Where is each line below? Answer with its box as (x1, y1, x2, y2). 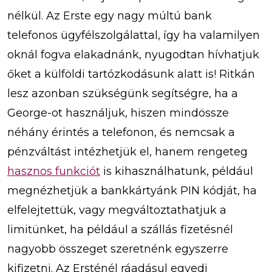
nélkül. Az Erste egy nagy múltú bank (7, 8, 212, 22)
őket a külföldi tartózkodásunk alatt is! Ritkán (7, 67, 255, 81)
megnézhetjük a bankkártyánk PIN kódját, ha (7, 183, 257, 197)
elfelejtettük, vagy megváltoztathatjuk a (7, 203, 226, 217)
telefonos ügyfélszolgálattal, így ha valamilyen (7, 28, 260, 42)
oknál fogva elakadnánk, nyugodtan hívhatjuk (7, 47, 259, 61)
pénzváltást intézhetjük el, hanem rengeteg (7, 144, 248, 158)
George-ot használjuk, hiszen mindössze (7, 106, 229, 120)
